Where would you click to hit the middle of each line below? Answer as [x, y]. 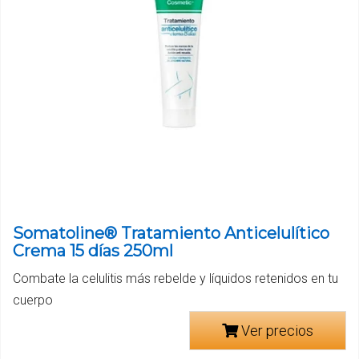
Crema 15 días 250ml [93, 251]
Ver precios [276, 331]
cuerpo [33, 301]
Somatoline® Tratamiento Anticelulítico [171, 234]
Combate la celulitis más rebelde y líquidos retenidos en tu [175, 279]
